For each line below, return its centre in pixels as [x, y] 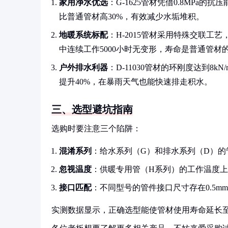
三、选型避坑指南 [92, 109]
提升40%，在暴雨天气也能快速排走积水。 [136, 82]
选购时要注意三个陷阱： [96, 129]
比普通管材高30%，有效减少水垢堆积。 [132, 17]
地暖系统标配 [83, 35]
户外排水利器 [83, 67]
